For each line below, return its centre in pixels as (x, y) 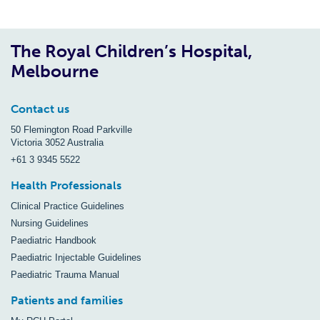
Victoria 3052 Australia (57, 142)
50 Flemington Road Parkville (71, 130)
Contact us (40, 109)
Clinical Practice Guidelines (67, 206)
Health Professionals (66, 185)
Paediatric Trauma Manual (65, 275)
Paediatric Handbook (54, 240)
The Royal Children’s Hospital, (131, 51)
